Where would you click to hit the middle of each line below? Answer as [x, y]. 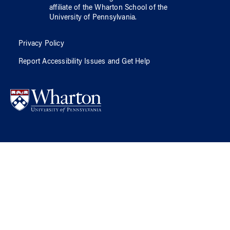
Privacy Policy [41, 44]
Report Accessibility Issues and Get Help [84, 62]
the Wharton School [115, 8]
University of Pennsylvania [92, 18]
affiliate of [66, 8]
